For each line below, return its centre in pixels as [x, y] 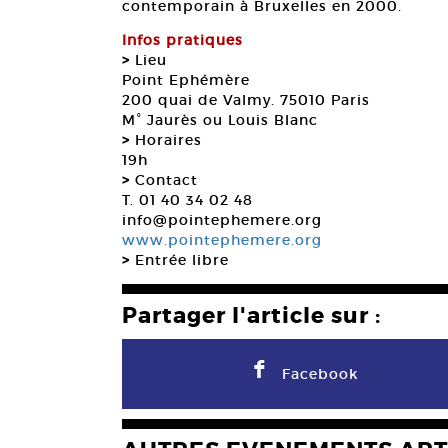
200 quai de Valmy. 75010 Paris [246, 100]
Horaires [166, 140]
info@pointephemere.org [222, 220]
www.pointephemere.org [222, 240]
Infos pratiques [182, 40]
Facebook [320, 374]
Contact [164, 180]
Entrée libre [179, 260]
